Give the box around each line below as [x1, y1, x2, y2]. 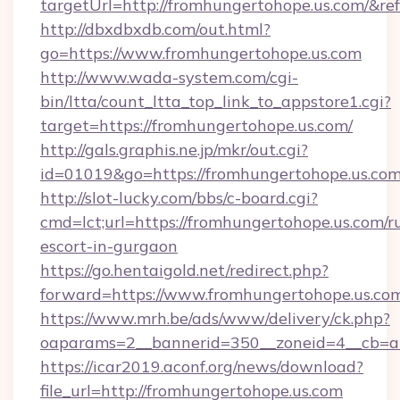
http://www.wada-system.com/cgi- [40, 67, 298, 87]
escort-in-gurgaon [40, 236, 178, 256]
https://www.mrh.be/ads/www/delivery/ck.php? [40, 308, 390, 329]
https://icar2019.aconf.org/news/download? [40, 356, 363, 377]
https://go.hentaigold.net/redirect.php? [40, 260, 329, 280]
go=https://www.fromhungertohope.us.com [40, 43, 362, 63]
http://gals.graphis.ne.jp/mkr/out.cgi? [40, 139, 308, 160]
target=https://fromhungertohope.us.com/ [40, 115, 353, 136]
